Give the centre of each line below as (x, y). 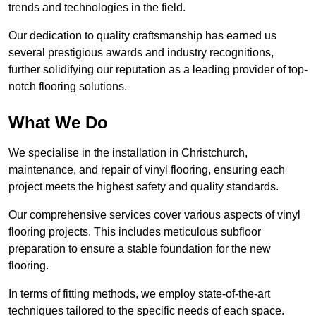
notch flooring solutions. (68, 87)
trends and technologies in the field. (98, 8)
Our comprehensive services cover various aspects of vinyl (154, 215)
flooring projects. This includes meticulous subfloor (135, 232)
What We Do (58, 123)
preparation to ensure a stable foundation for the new (140, 249)
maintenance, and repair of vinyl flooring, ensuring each (147, 170)
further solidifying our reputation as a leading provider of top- (158, 70)
